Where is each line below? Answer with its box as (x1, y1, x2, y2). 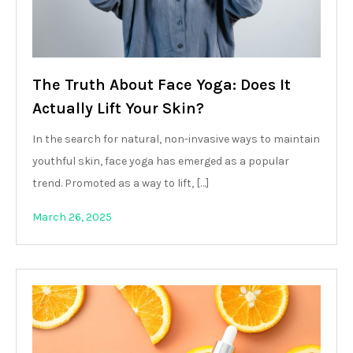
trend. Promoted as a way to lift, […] (32, 176, 209, 190)
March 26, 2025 (32, 210, 112, 224)
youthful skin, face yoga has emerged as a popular (32, 154, 289, 168)
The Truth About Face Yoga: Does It (32, 75, 291, 94)
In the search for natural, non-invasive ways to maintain (32, 132, 320, 146)
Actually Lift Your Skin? (32, 98, 204, 117)
